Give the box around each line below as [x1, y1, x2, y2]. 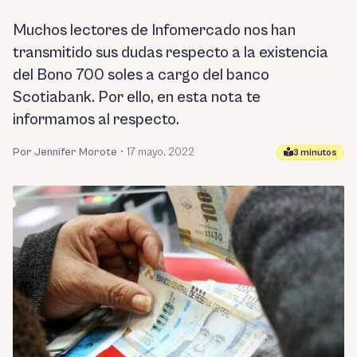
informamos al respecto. [13, 111, 179, 129]
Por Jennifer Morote [13, 146, 117, 159]
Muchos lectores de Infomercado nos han [13, 22, 296, 40]
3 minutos [293, 147, 337, 158]
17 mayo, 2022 [127, 146, 194, 159]
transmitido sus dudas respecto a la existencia [13, 44, 328, 62]
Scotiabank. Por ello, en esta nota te [13, 88, 261, 107]
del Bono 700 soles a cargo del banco [13, 66, 269, 84]
